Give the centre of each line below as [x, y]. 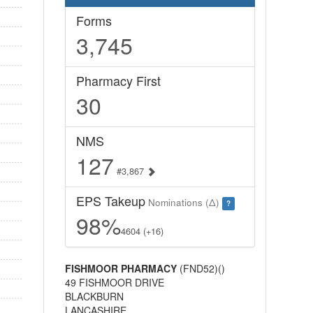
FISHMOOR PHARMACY [121, 268]
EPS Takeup [110, 201]
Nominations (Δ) [183, 202]
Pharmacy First [118, 80]
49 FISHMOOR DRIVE [114, 282]
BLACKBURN [94, 296]
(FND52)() [201, 268]
